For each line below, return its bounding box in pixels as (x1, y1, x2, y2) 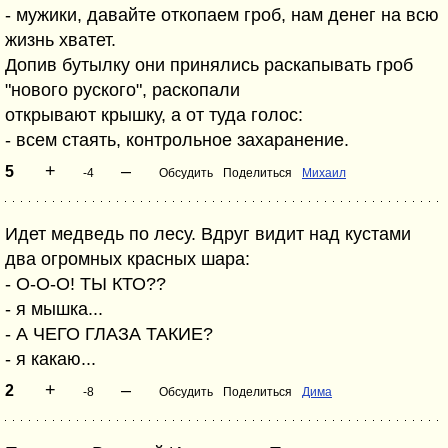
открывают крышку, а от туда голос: (5, 105, 303, 125)
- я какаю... (5, 349, 96, 369)
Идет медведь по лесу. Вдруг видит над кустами (5, 224, 411, 244)
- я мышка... (5, 299, 103, 319)
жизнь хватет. (5, 30, 116, 50)
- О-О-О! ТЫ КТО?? (5, 274, 166, 294)
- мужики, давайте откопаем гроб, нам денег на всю (5, 5, 439, 25)
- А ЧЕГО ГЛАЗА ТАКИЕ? (5, 324, 213, 344)
